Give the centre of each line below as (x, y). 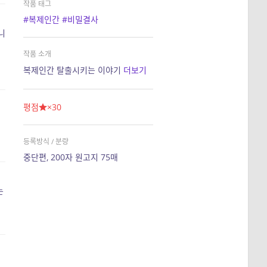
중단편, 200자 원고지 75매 (71, 157)
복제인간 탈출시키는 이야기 (73, 70)
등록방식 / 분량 (46, 142)
